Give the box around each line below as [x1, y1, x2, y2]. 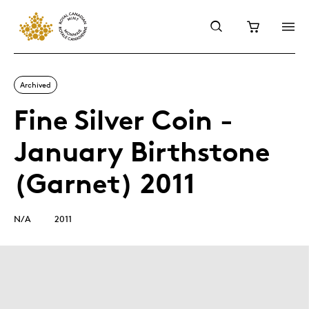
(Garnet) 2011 [14, 166, 195, 200]
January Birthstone [14, 134, 270, 168]
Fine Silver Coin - [14, 103, 233, 137]
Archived [20, 79, 51, 90]
